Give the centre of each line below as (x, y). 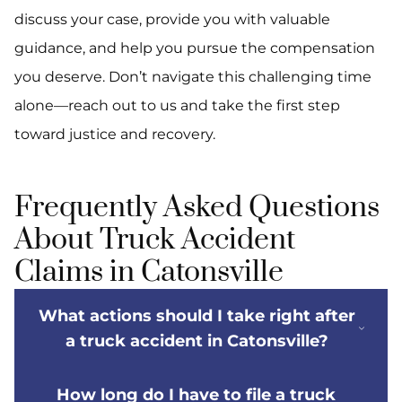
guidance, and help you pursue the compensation (195, 48)
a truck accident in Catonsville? (197, 341)
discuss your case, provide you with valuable (172, 20)
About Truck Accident (155, 240)
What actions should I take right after (197, 316)
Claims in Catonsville (149, 273)
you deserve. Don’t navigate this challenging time (193, 77)
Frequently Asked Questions (197, 208)
